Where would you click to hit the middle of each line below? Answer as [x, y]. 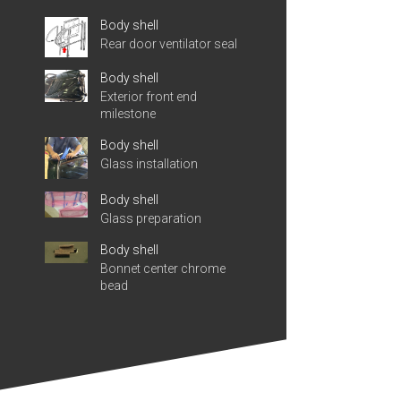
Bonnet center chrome [163, 268]
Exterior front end [149, 97]
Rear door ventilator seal [169, 43]
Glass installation [149, 164]
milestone [128, 114]
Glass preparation [151, 218]
